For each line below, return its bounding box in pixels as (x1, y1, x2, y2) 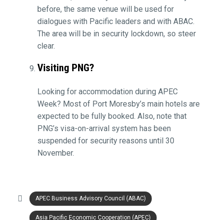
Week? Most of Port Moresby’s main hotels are (37, 99, 200, 109)
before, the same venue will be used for (37, 4, 174, 14)
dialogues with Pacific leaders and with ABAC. (37, 16, 194, 26)
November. (37, 148, 74, 158)
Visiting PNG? (37, 61, 94, 74)
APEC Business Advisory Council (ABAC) (35, 194, 146, 202)
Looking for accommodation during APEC (37, 87, 178, 97)
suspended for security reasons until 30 (37, 136, 174, 146)
